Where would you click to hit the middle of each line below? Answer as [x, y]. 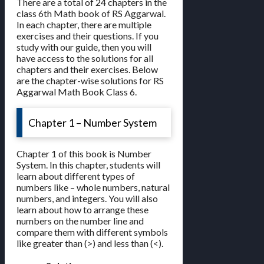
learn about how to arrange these [82, 210]
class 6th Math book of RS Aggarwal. [91, 14]
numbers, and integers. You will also [87, 199]
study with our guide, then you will [84, 47]
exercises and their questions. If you [88, 36]
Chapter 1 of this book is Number [84, 154]
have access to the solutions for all [85, 58]
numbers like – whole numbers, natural [93, 187]
